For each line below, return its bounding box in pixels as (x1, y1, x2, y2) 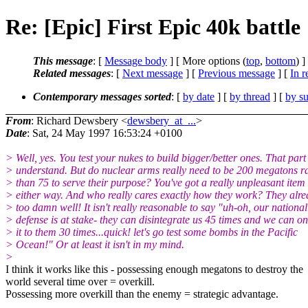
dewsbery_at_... (127, 114, 196, 126)
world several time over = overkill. (5, 275, 155, 287)
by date (183, 90, 214, 102)
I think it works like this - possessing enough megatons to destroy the (5, 263, 303, 275)
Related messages (33, 67, 111, 79)
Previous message (198, 67, 275, 79)
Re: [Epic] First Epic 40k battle (5, 14, 300, 40)
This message (33, 54, 93, 67)
